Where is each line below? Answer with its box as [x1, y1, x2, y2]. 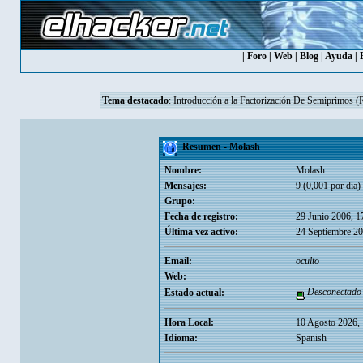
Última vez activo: [164, 226, 238, 237]
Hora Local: [164, 317, 214, 328]
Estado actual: [164, 287, 224, 298]
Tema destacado [101, 95, 169, 106]
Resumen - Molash [177, 141, 260, 152]
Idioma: [164, 332, 198, 344]
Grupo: [164, 195, 195, 207]
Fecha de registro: [164, 211, 238, 222]
